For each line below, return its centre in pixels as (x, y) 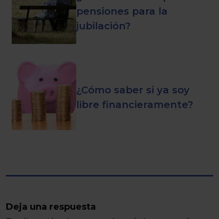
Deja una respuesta (51, 207)
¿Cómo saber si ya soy (133, 90)
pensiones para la (122, 11)
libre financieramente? (135, 105)
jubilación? (103, 26)
